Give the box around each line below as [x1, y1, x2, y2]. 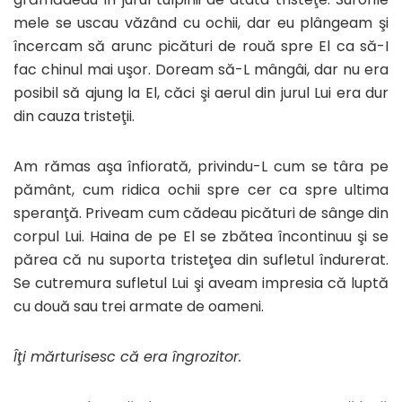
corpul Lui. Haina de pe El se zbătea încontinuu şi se [13, 225, 389, 247]
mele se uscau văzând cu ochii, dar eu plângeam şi [13, 12, 389, 33]
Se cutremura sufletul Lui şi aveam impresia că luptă [13, 272, 389, 293]
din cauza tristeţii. [13, 105, 135, 127]
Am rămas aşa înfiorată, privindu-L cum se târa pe [13, 155, 389, 177]
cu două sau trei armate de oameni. [13, 295, 264, 317]
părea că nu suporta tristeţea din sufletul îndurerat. [13, 249, 389, 270]
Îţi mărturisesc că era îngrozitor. [13, 345, 241, 367]
